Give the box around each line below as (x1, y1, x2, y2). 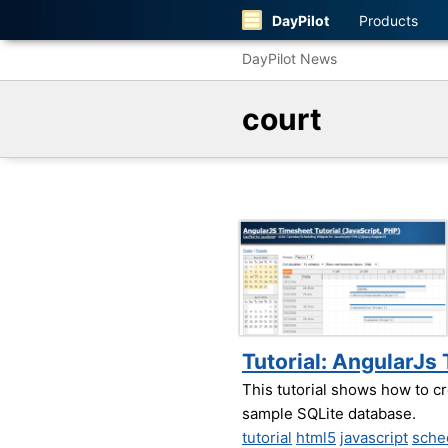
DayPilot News (242, 50, 337, 67)
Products (359, 11, 418, 29)
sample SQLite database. (242, 404, 416, 423)
